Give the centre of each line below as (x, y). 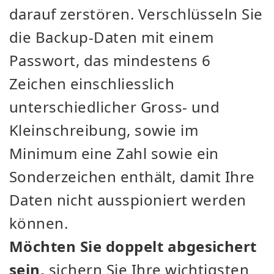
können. (39, 223)
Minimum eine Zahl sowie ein (114, 153)
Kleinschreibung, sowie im (104, 130)
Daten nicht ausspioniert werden (128, 199)
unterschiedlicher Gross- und (115, 106)
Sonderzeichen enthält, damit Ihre (132, 176)
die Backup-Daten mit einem (112, 37)
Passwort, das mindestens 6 (110, 60)
